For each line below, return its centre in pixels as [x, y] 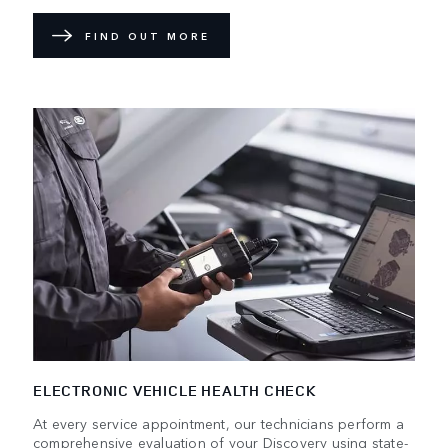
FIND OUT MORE [147, 35]
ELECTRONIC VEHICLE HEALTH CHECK [175, 391]
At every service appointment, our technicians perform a [219, 423]
